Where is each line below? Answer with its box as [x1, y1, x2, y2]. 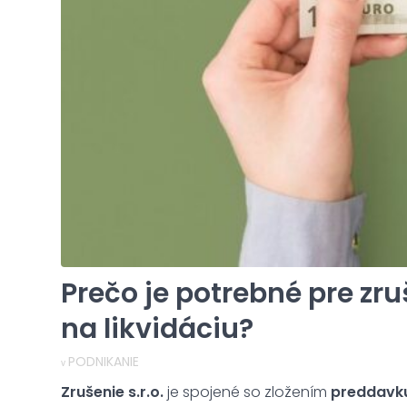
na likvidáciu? [61, 309, 253, 348]
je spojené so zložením [164, 381, 331, 402]
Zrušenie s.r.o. [61, 381, 164, 402]
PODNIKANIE [68, 352, 139, 371]
